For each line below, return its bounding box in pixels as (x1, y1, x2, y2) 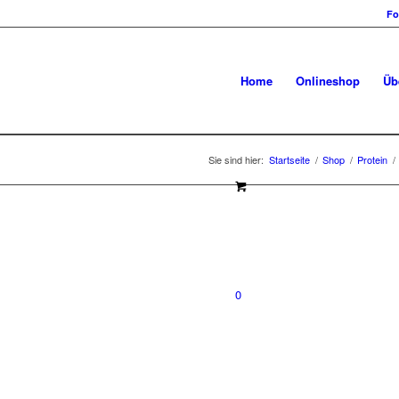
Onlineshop (295, 72, 360, 89)
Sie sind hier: (208, 152, 264, 167)
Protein (357, 152, 387, 167)
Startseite (269, 152, 310, 167)
